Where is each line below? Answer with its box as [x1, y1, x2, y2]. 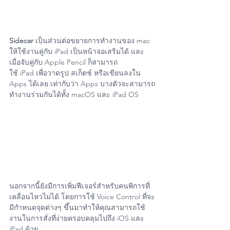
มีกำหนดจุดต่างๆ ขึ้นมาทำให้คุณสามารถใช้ [9, 203, 145, 213]
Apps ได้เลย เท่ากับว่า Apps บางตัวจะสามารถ [9, 79, 155, 88]
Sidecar [9, 35, 35, 45]
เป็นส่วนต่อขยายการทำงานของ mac [35, 35, 152, 45]
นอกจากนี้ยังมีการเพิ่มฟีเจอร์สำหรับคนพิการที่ [9, 181, 150, 191]
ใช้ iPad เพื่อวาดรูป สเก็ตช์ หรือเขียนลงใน [9, 68, 143, 78]
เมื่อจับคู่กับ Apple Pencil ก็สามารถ [9, 57, 118, 67]
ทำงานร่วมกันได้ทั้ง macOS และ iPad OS [9, 89, 139, 99]
